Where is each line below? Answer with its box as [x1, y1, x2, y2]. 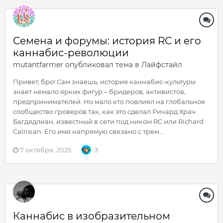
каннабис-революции [13, 47, 129, 59]
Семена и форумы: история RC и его [13, 35, 201, 47]
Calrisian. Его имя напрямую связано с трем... [13, 127, 164, 135]
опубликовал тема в [63, 60, 141, 69]
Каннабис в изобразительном [13, 210, 170, 222]
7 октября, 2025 [20, 146, 71, 154]
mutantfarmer [13, 60, 63, 69]
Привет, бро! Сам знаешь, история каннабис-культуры [13, 78, 196, 86]
